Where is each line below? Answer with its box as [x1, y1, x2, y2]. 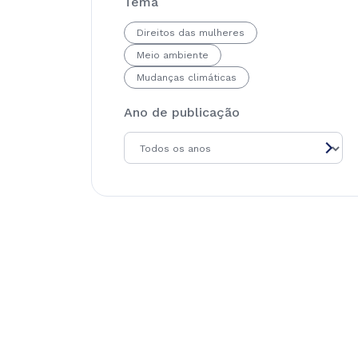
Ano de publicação [124, 105, 240, 120]
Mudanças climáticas [137, 72, 237, 83]
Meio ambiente [137, 50, 209, 61]
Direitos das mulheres [137, 27, 245, 38]
